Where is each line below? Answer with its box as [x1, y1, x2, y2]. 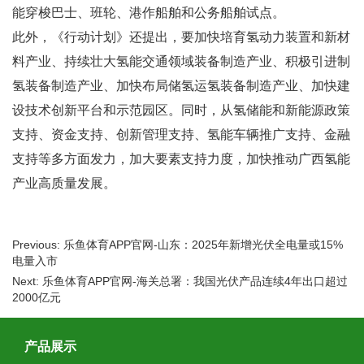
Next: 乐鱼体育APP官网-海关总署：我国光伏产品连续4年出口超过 [12, 274, 348, 288]
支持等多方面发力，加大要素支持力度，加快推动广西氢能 [12, 151, 350, 166]
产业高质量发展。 [12, 175, 116, 190]
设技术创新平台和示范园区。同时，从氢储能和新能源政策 [12, 102, 350, 117]
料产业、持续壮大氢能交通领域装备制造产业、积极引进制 [12, 54, 350, 68]
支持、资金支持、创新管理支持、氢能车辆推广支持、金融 [12, 127, 350, 141]
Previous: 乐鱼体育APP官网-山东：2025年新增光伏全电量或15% [12, 237, 343, 251]
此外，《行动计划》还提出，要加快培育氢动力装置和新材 [12, 29, 350, 44]
